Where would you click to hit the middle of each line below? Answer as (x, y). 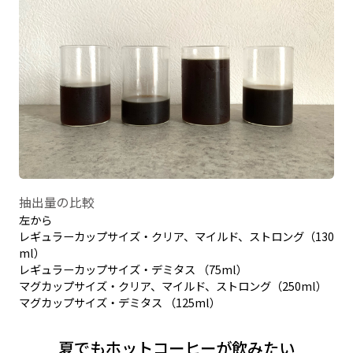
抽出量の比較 (56, 202)
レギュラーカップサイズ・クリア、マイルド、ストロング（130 (176, 236)
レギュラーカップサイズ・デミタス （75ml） (133, 269)
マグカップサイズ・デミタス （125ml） (119, 303)
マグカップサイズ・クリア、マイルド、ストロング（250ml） (173, 286)
